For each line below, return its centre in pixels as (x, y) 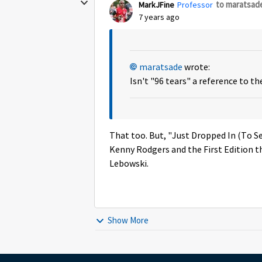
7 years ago (159, 17)
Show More (128, 220)
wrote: (196, 67)
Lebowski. (129, 164)
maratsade (161, 67)
